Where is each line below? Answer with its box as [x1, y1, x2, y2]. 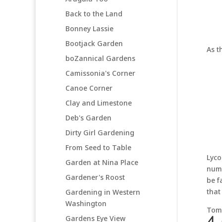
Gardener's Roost [65, 172, 125, 182]
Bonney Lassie [65, 23, 113, 33]
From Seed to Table [65, 142, 131, 152]
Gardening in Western [65, 187, 140, 197]
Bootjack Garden [65, 38, 123, 48]
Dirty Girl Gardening [65, 127, 134, 137]
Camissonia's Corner [65, 68, 135, 78]
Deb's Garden [65, 112, 111, 122]
